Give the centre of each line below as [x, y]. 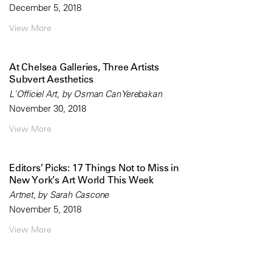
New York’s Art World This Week [82, 180]
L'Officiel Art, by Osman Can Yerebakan [86, 94]
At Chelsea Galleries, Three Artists [84, 67]
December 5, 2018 [45, 8]
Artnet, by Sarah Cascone [59, 195]
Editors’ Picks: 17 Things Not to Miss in [94, 168]
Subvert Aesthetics [51, 79]
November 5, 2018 [45, 209]
